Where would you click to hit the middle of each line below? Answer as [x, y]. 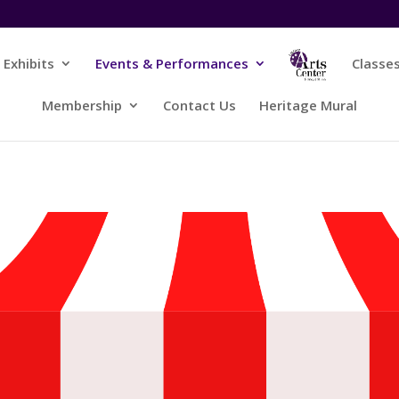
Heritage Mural [308, 105]
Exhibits [29, 63]
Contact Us [199, 105]
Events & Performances [172, 63]
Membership [82, 105]
